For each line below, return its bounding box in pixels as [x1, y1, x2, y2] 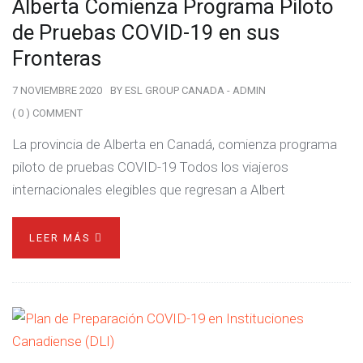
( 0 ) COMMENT [12, 107, 83, 119]
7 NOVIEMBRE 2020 [12, 84, 102, 96]
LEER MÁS [29, 232, 95, 244]
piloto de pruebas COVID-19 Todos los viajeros [12, 159, 288, 175]
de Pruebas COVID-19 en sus [12, 20, 280, 45]
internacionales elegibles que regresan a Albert [12, 181, 285, 198]
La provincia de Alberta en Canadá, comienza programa [12, 136, 337, 152]
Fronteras [12, 46, 101, 70]
